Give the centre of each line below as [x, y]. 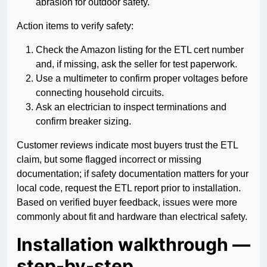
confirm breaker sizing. [83, 122]
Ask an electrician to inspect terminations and [131, 107]
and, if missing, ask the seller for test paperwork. [136, 64]
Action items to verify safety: [75, 26]
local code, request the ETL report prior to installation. [129, 188]
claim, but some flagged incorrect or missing [109, 160]
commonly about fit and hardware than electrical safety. [132, 217]
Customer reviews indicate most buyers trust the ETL [127, 145]
